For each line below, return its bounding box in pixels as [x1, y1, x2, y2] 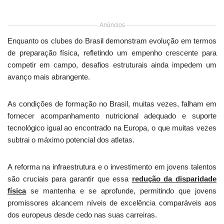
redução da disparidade [131, 174, 216, 183]
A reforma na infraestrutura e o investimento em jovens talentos [7, 162, 216, 171]
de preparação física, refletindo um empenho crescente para [7, 48, 216, 57]
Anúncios [99, 21, 125, 28]
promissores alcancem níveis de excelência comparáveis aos [7, 198, 216, 207]
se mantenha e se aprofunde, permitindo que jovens [26, 186, 216, 195]
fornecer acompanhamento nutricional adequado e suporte [7, 111, 216, 120]
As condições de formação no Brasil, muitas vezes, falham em [7, 99, 216, 108]
